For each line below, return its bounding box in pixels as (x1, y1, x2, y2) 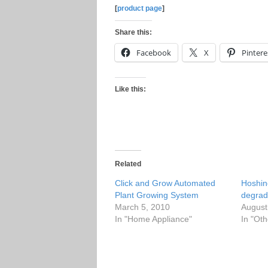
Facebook (136, 47, 171, 58)
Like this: (115, 85, 146, 93)
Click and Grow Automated (115, 178, 215, 188)
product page (117, 4, 162, 13)
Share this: (115, 28, 152, 36)
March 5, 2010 (115, 202, 170, 212)
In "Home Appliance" (115, 214, 192, 224)
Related (115, 160, 141, 168)
